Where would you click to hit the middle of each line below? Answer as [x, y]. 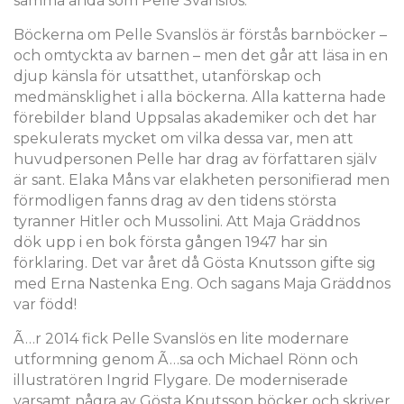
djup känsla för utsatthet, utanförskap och [167, 76]
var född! [45, 304]
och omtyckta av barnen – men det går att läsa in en [201, 55]
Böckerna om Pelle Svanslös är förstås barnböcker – [200, 35]
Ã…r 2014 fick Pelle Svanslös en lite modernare [181, 339]
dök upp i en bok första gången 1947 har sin [170, 242]
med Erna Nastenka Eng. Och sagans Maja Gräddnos [202, 284]
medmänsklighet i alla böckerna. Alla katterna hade [200, 97]
